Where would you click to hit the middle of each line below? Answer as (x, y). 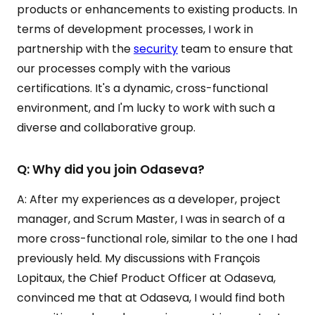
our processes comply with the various (124, 69)
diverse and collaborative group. (106, 128)
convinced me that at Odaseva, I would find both (151, 298)
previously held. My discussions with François (139, 258)
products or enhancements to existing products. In (157, 9)
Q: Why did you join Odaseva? (111, 169)
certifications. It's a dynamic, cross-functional (142, 88)
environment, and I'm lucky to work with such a (146, 108)
